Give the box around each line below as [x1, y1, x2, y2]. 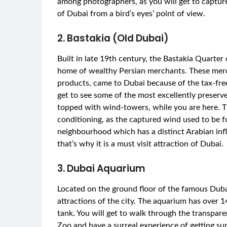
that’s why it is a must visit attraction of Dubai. [57, 139, 224, 148]
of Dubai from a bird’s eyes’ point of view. [57, 9, 206, 18]
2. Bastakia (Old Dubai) [57, 31, 169, 45]
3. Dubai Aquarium [57, 161, 146, 175]
